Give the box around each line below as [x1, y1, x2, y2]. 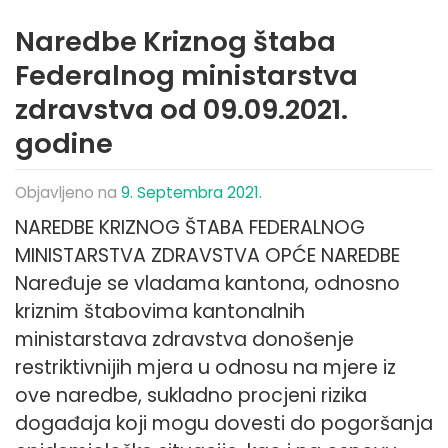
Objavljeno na [15, 182, 121, 204]
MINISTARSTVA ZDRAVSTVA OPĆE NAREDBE [15, 242, 410, 270]
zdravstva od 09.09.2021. [15, 90, 348, 130]
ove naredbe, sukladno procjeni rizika [15, 382, 367, 410]
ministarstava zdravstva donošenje [15, 326, 354, 354]
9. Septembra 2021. [121, 182, 262, 204]
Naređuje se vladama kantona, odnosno [15, 270, 400, 298]
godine [15, 124, 113, 164]
